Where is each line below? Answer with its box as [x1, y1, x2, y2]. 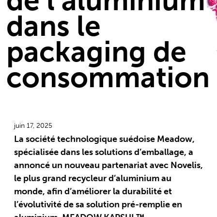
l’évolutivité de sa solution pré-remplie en [14, 199, 182, 210]
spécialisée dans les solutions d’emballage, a [14, 147, 193, 158]
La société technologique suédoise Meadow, [14, 134, 195, 145]
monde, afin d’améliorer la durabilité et [14, 186, 172, 197]
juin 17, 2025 [14, 122, 52, 130]
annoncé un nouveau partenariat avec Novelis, [14, 160, 203, 171]
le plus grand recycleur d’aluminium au [14, 173, 171, 184]
